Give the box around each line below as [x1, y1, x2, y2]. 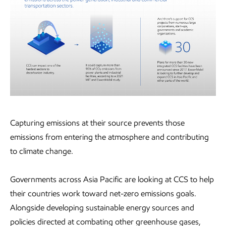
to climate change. [10, 146, 73, 156]
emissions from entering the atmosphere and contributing [10, 132, 209, 142]
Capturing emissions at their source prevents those [10, 118, 185, 128]
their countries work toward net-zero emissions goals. [10, 188, 196, 198]
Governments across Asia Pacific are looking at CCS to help [10, 174, 214, 184]
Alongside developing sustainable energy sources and [10, 202, 194, 212]
